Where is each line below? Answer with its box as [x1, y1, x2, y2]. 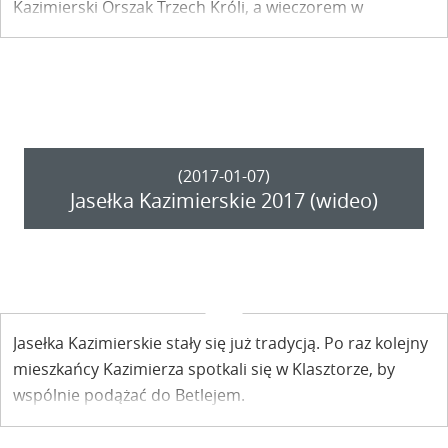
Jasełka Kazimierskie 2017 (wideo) [70, 186, 378, 214]
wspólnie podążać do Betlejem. [13, 384, 245, 407]
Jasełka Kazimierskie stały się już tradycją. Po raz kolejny [13, 332, 428, 355]
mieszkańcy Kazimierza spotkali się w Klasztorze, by [13, 358, 395, 381]
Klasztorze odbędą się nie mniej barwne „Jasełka [13, 21, 372, 44]
